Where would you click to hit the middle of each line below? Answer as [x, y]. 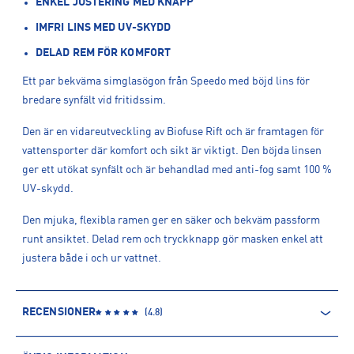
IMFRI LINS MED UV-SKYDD [104, 28]
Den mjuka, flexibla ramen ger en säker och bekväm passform [171, 220]
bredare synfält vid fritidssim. [94, 100]
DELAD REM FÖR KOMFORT [104, 53]
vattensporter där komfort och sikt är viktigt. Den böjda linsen [172, 151]
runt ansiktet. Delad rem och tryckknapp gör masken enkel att [173, 239]
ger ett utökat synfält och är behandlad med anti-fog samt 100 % [177, 170]
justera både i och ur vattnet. [92, 258]
